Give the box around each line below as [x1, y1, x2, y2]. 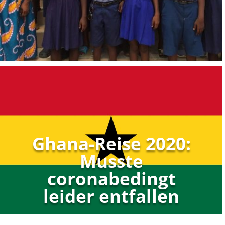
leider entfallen [43, 184, 179, 208]
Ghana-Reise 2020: [32, 132, 191, 156]
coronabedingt [47, 167, 176, 191]
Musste [79, 149, 143, 173]
